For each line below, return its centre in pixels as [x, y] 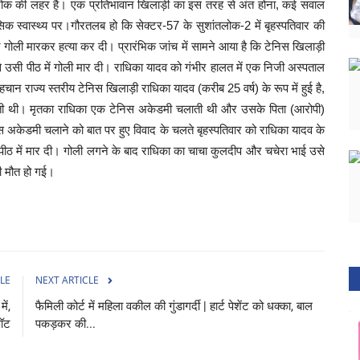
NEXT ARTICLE [67, 280]
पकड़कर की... [65, 323]
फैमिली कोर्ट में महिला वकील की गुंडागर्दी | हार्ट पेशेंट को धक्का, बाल [174, 306]
